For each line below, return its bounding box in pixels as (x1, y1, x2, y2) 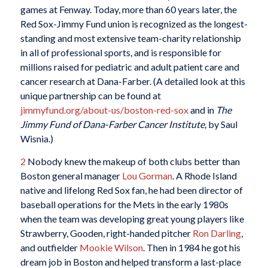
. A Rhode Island (172, 169, 237, 181)
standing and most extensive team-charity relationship (20, 32, 241, 44)
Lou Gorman (121, 169, 172, 181)
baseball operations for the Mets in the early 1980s (20, 198, 229, 210)
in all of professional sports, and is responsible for (20, 47, 221, 59)
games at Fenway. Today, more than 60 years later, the (20, 4, 237, 16)
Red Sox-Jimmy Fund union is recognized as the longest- (20, 18, 248, 30)
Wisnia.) (20, 133, 53, 145)
